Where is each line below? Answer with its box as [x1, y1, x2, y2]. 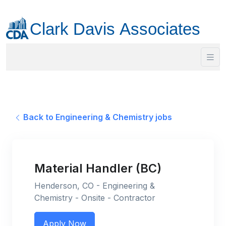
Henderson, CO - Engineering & [34, 181, 155, 191]
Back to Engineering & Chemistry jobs [21, 112, 172, 123]
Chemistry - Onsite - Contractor [34, 193, 155, 203]
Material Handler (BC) [34, 161, 161, 176]
